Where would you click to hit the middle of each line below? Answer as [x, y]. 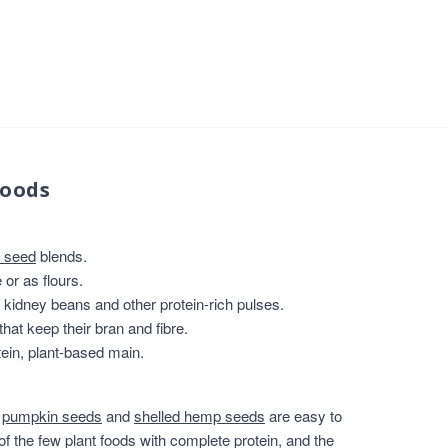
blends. [61, 255]
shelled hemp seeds [199, 415]
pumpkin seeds [52, 415]
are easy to [303, 415]
